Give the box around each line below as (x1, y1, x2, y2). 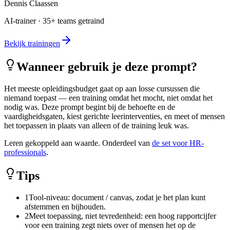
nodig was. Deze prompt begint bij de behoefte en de (4, 103, 175, 112)
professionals (4, 148, 46, 157)
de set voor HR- (152, 139, 204, 148)
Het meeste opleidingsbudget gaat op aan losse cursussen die (4, 84, 200, 93)
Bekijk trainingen (4, 39, 60, 48)
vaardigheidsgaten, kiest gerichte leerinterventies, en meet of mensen (4, 112, 225, 121)
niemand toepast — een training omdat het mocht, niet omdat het (4, 93, 213, 103)
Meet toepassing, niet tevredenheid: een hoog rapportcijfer (29, 211, 216, 220)
